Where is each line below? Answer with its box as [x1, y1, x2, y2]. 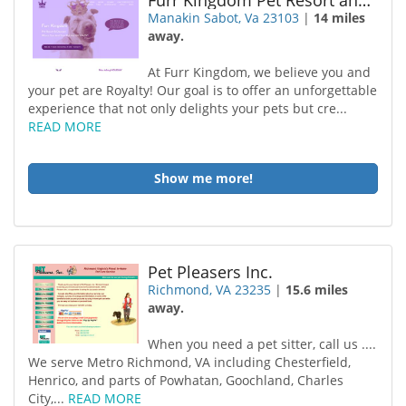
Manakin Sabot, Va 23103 [148, 9, 300, 26]
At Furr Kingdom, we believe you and [148, 63, 372, 81]
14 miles [314, 9, 366, 26]
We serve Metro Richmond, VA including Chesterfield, [28, 353, 351, 371]
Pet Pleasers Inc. [148, 261, 274, 283]
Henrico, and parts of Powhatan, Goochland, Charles [28, 372, 343, 389]
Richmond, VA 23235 [148, 281, 272, 298]
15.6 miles [285, 281, 349, 298]
